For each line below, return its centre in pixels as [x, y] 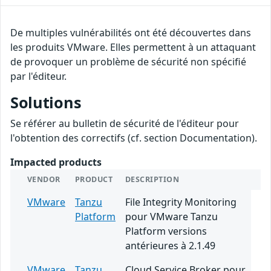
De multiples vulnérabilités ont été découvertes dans [131, 32]
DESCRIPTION [152, 179]
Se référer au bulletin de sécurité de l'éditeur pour [125, 123]
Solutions [46, 102]
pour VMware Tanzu [171, 216]
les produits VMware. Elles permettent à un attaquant [133, 47]
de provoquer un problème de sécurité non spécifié [128, 61]
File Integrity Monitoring [181, 202]
